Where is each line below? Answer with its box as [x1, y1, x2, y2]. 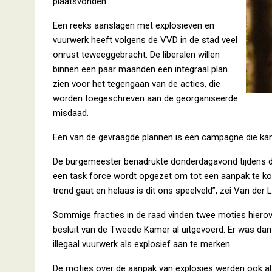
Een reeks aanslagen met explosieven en [53, 20, 214, 31]
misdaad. [53, 107, 89, 118]
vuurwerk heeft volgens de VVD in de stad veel [53, 35, 237, 46]
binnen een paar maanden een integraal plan [53, 64, 228, 75]
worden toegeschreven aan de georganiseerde [53, 93, 238, 104]
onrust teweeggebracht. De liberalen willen [53, 49, 220, 60]
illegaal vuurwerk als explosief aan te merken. [53, 239, 232, 250]
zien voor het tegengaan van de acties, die [53, 78, 220, 89]
